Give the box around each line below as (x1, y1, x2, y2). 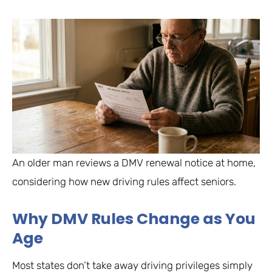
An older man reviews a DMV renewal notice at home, (12, 157, 256, 169)
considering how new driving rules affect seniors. (12, 175, 236, 188)
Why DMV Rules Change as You (12, 208, 256, 230)
